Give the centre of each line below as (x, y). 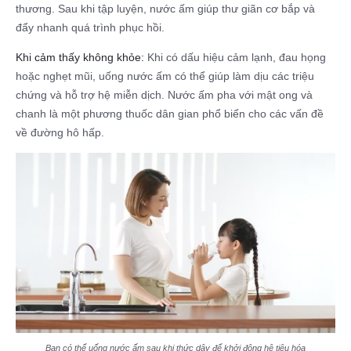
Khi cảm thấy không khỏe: (80, 58)
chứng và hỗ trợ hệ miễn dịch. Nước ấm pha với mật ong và (164, 95)
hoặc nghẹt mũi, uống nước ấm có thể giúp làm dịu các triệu (165, 76)
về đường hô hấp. (60, 133)
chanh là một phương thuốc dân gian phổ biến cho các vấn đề (170, 114)
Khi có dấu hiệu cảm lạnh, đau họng (235, 58)
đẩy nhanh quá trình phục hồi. (90, 28)
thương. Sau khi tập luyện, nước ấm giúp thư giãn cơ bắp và (165, 9)
